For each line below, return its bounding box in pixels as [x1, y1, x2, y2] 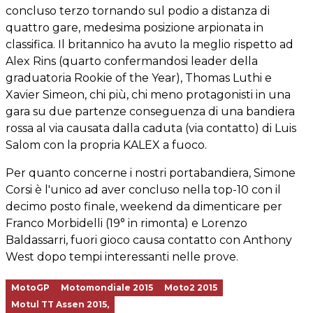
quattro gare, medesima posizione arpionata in [6, 21, 263, 34]
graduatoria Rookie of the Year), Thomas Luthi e [6, 71, 272, 85]
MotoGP [11, 282, 50, 293]
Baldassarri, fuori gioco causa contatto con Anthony [6, 233, 292, 247]
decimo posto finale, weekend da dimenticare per [6, 200, 282, 213]
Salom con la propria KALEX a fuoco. [6, 138, 207, 152]
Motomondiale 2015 [61, 282, 153, 293]
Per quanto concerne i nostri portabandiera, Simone [6, 166, 296, 180]
